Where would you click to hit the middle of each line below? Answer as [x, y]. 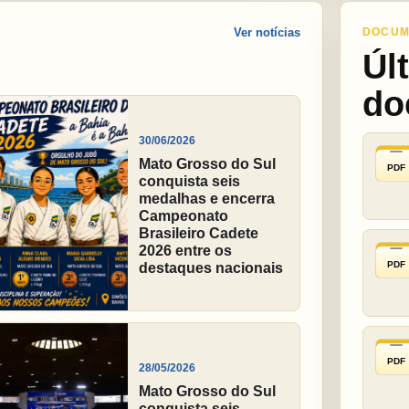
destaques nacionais [210, 268]
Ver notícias [267, 32]
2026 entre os [185, 251]
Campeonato [183, 216]
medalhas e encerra [206, 199]
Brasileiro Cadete [198, 234]
